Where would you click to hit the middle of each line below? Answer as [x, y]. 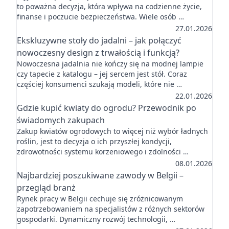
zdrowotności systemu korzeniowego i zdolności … [103, 152]
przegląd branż [46, 188]
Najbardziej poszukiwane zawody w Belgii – [100, 175]
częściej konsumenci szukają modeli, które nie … [99, 84]
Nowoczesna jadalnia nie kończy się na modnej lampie [110, 64]
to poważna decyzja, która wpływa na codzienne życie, [109, 6]
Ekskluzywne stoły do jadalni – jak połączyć [99, 40]
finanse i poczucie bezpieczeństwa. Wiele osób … [100, 17]
